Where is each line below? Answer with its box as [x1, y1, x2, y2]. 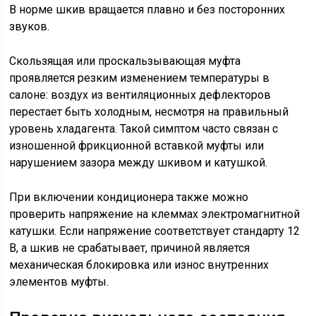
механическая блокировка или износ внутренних [9, 258, 269, 272]
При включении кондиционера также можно [9, 190, 249, 204]
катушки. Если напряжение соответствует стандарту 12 [9, 224, 300, 238]
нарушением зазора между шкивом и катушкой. [9, 156, 268, 169]
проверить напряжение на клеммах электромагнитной [9, 207, 300, 221]
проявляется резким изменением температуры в [9, 71, 270, 85]
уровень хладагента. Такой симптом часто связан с [9, 122, 279, 135]
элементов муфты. [9, 275, 109, 288]
